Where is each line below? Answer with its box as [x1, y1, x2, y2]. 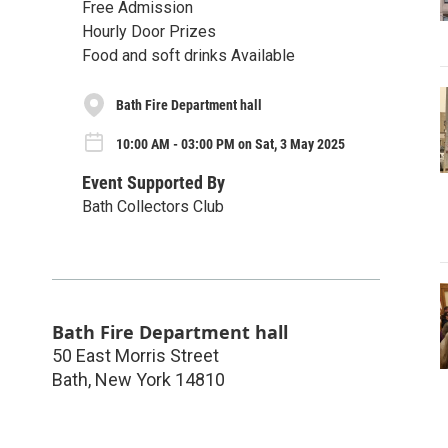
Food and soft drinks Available [82, 46, 295, 65]
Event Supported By [82, 171, 225, 193]
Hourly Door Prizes [82, 22, 216, 41]
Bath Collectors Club [82, 196, 224, 216]
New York [95, 368, 171, 390]
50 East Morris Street [52, 344, 219, 366]
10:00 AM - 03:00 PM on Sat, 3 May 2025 [116, 135, 345, 152]
